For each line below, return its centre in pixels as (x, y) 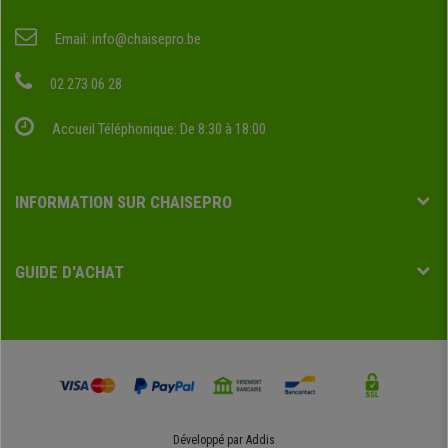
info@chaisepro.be (146, 39)
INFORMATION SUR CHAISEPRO (123, 202)
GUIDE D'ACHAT (69, 272)
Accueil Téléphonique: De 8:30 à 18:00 (159, 129)
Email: (72, 39)
